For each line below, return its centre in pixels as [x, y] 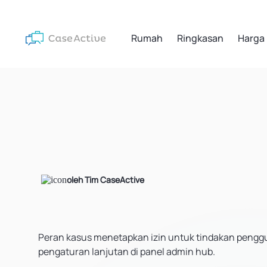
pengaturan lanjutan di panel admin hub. [127, 252]
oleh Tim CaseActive [105, 180]
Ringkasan [200, 38]
